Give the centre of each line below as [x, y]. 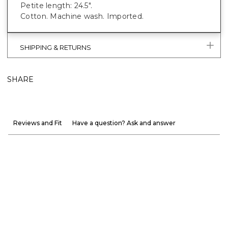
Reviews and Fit [38, 123]
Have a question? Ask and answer [124, 123]
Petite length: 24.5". [56, 6]
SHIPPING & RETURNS [55, 47]
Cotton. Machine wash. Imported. [82, 16]
